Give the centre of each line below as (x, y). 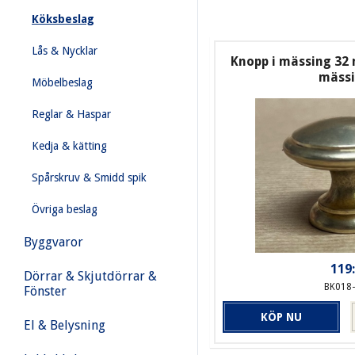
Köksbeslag (63, 19)
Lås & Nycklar (65, 51)
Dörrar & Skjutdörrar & (90, 276)
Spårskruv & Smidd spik (89, 177)
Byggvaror (53, 242)
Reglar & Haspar (71, 114)
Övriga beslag (65, 209)
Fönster (45, 291)
